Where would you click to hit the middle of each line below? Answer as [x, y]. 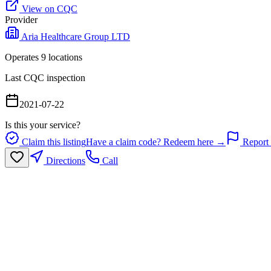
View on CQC [48, 9]
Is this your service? [43, 125]
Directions [64, 161]
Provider [21, 20]
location [62, 57]
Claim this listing [53, 142]
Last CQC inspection [45, 78]
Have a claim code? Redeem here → [156, 142]
